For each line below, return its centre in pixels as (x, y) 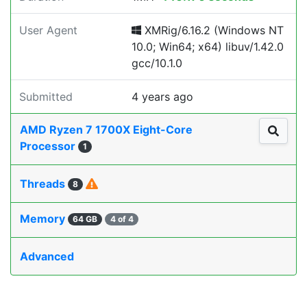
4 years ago (162, 97)
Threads (44, 184)
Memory (44, 219)
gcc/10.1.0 (157, 63)
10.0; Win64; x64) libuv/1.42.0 (208, 47)
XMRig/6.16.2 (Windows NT (212, 30)
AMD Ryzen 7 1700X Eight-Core (106, 130)
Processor (49, 146)
